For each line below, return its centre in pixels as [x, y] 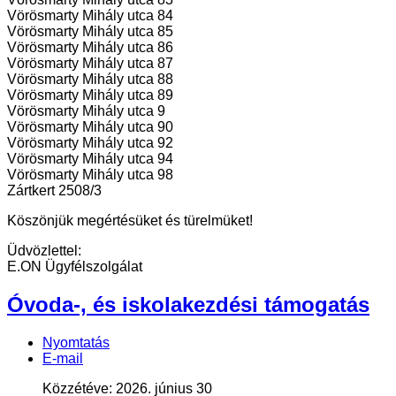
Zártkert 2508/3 [54, 191]
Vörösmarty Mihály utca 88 [90, 80]
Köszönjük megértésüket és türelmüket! [130, 221]
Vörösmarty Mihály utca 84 [90, 16]
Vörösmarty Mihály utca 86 [90, 48]
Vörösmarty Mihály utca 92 [90, 143]
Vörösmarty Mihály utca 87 [90, 64]
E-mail [63, 359]
